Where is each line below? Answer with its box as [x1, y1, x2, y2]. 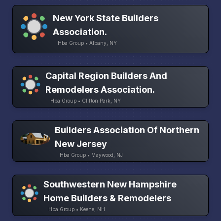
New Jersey [55, 139, 107, 149]
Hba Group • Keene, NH [48, 206, 105, 213]
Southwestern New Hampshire [43, 179, 177, 190]
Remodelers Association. [45, 84, 155, 95]
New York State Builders [52, 13, 158, 24]
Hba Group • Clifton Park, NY [50, 98, 121, 104]
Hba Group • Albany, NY [57, 40, 117, 46]
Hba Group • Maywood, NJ [60, 152, 123, 158]
